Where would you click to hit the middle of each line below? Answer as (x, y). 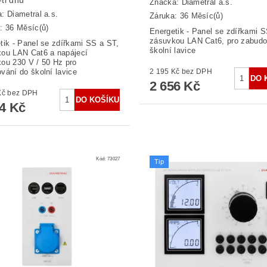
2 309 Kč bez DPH (23, 93)
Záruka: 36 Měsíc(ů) (186, 15)
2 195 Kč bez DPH (197, 71)
